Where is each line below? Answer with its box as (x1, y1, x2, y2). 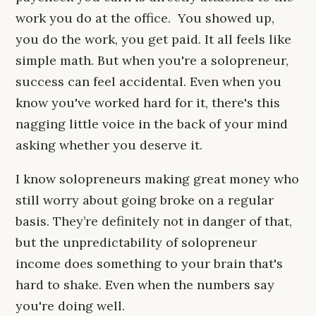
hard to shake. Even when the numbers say (16, 276, 274, 293)
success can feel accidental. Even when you (16, 73, 281, 90)
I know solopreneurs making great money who (16, 171, 299, 187)
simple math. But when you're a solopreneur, (16, 52, 288, 68)
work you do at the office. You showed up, (16, 10, 274, 26)
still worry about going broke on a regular (16, 192, 274, 208)
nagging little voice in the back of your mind (16, 116, 288, 132)
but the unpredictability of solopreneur (16, 234, 257, 250)
